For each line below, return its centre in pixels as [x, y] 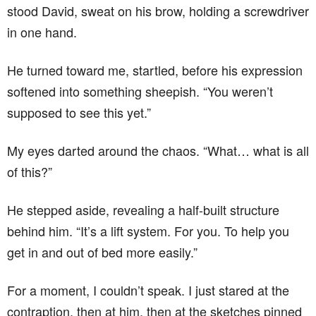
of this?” [30, 172]
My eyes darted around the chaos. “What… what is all [158, 151]
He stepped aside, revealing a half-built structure [143, 210]
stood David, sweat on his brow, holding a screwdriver [158, 11]
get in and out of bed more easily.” [102, 252]
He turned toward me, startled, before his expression [155, 70]
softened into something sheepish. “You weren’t [140, 91]
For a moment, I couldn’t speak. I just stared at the [148, 290]
